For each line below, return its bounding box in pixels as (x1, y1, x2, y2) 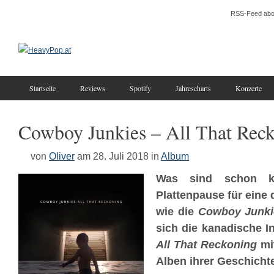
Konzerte (235, 83, 262, 93)
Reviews (80, 83, 105, 93)
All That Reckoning (156, 239, 257, 251)
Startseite (29, 83, 56, 93)
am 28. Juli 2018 (77, 150, 149, 161)
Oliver (49, 150, 75, 161)
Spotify (130, 83, 151, 93)
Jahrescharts (176, 83, 211, 93)
